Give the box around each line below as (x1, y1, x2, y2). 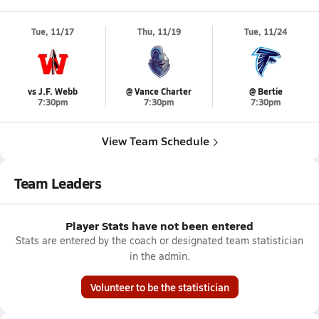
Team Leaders (14, 173, 102, 193)
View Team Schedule (101, 132, 209, 149)
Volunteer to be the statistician (90, 280, 229, 294)
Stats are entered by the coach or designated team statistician (16, 234, 303, 247)
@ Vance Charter (126, 85, 192, 98)
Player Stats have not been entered (66, 217, 253, 234)
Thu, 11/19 (137, 26, 181, 38)
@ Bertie (249, 85, 283, 98)
